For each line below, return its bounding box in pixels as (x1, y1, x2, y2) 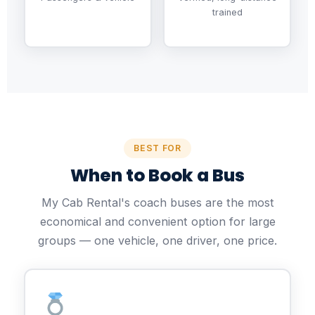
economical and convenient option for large (39, 214, 276, 229)
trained (212, 6, 243, 18)
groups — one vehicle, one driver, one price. (38, 233, 277, 247)
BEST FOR (134, 142, 181, 153)
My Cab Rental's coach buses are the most (41, 195, 274, 210)
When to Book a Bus (70, 162, 245, 188)
